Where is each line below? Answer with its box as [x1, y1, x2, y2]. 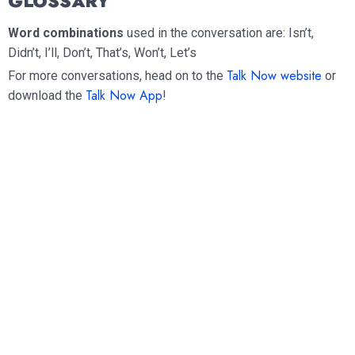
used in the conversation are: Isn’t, [124, 25, 314, 40]
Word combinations [8, 25, 124, 40]
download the [8, 87, 86, 103]
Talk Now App [86, 86, 162, 105]
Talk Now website [227, 66, 322, 85]
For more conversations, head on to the [8, 67, 227, 83]
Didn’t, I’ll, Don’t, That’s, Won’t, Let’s [8, 44, 197, 60]
